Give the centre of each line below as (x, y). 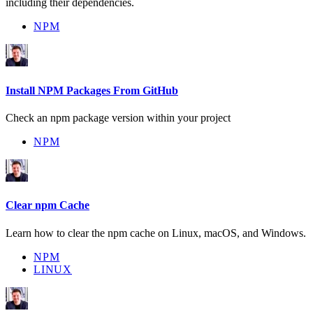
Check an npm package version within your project (118, 117)
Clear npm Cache (48, 205)
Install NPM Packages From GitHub (92, 90)
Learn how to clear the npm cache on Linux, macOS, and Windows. (156, 233)
